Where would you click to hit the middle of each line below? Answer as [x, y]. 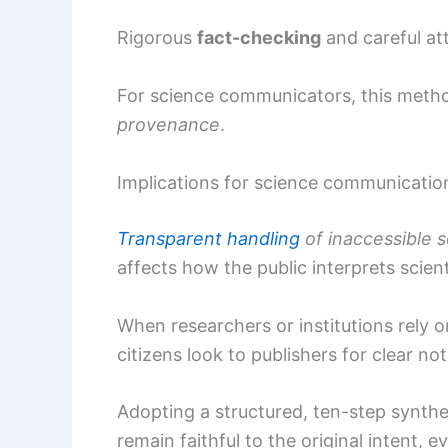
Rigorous [157, 38]
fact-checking [259, 38]
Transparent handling [208, 238]
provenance [168, 124]
